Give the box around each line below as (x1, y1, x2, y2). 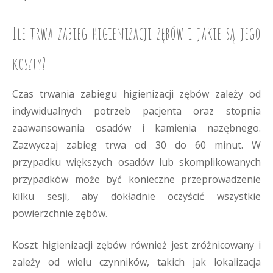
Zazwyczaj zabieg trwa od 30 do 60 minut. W (12, 138, 261, 152)
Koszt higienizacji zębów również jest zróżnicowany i (12, 238, 261, 252)
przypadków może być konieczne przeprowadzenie (12, 172, 261, 186)
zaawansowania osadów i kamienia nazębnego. (12, 121, 261, 135)
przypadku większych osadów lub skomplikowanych (12, 155, 261, 169)
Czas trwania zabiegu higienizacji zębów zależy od (12, 87, 261, 101)
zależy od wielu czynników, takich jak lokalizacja (12, 255, 261, 269)
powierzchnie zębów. (12, 207, 107, 220)
